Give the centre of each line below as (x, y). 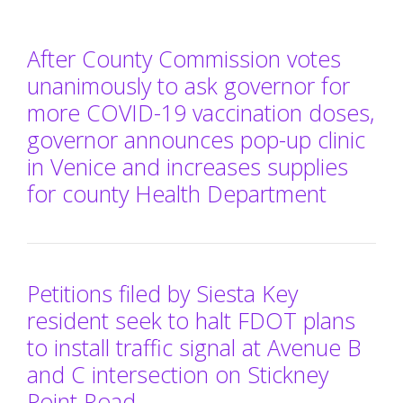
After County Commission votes (184, 58)
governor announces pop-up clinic (196, 139)
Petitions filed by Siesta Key (162, 293)
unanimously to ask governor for (188, 85)
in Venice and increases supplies (188, 166)
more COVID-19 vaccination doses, (201, 112)
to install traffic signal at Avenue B (194, 347)
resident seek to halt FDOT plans (191, 320)
